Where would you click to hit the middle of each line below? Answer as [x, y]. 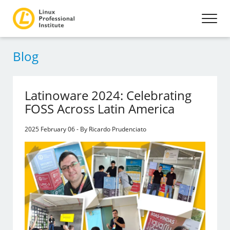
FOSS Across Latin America [100, 109]
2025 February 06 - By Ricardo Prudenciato [86, 129]
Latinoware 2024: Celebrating [108, 95]
